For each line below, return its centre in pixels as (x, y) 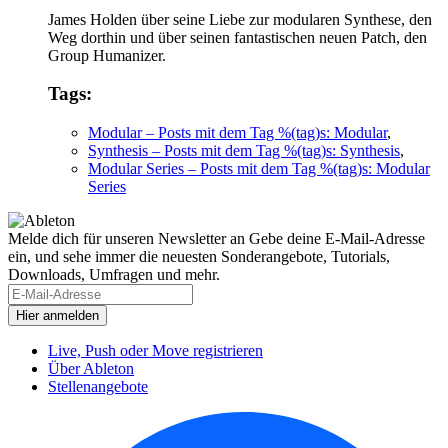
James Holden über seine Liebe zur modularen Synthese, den (240, 19)
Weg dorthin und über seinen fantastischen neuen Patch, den (237, 37)
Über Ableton (91, 368)
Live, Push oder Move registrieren (155, 350)
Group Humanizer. (107, 55)
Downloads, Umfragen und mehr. (114, 274)
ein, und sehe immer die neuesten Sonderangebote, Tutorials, (199, 256)
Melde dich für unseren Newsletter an (126, 238)
